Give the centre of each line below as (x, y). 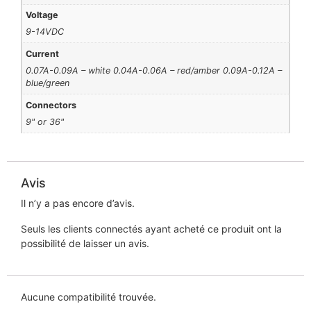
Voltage (42, 15)
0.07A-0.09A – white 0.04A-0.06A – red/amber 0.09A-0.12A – (154, 71)
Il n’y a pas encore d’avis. (78, 203)
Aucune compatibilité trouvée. (89, 296)
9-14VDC (45, 32)
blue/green (48, 83)
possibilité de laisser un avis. (85, 243)
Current (43, 53)
